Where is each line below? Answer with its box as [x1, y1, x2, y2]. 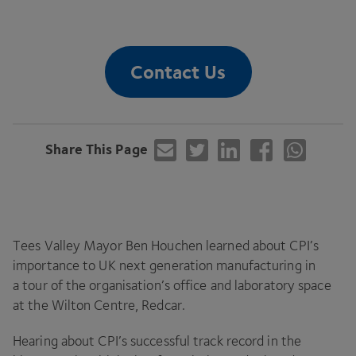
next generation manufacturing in [115, 257, 315, 274]
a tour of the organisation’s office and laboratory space [13, 277, 331, 294]
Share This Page [45, 140, 148, 157]
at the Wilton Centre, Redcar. [13, 297, 185, 314]
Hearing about [13, 333, 99, 350]
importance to [13, 257, 99, 274]
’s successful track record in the [118, 333, 302, 350]
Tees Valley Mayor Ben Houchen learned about [13, 238, 290, 254]
